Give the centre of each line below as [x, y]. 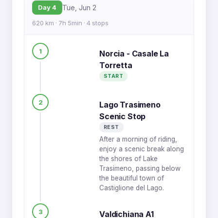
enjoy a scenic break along [142, 149]
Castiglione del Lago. [132, 188]
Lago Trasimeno [130, 105]
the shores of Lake [128, 159]
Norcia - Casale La [134, 54]
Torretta [116, 65]
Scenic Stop [123, 116]
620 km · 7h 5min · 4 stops [70, 23]
